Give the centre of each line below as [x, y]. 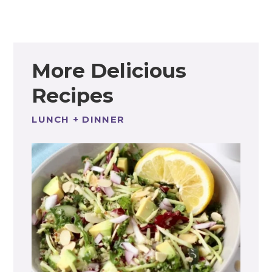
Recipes [73, 95]
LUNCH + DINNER [78, 119]
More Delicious [109, 70]
